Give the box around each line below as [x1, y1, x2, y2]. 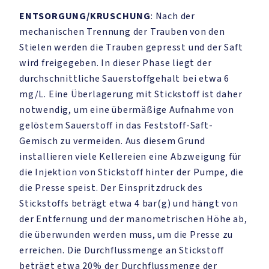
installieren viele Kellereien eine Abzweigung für [19, 150, 242, 163]
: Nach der [151, 10, 195, 23]
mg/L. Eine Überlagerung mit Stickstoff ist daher [19, 88, 243, 101]
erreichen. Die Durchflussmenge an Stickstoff [19, 244, 225, 257]
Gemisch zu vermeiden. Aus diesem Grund [19, 134, 205, 148]
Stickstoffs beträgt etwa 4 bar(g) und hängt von [19, 197, 238, 210]
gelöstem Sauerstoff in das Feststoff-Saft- [19, 119, 213, 132]
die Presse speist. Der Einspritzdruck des [19, 181, 203, 195]
